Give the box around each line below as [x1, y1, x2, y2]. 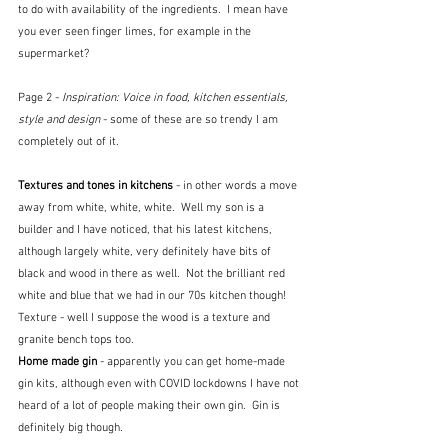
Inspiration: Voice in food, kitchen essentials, [62, 90, 291, 105]
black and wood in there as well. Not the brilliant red [18, 266, 288, 281]
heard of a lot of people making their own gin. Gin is [18, 398, 283, 413]
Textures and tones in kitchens [18, 178, 176, 193]
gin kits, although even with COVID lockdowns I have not [18, 376, 302, 391]
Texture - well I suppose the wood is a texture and [18, 310, 273, 325]
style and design [18, 112, 100, 127]
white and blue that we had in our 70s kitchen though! [18, 288, 292, 303]
